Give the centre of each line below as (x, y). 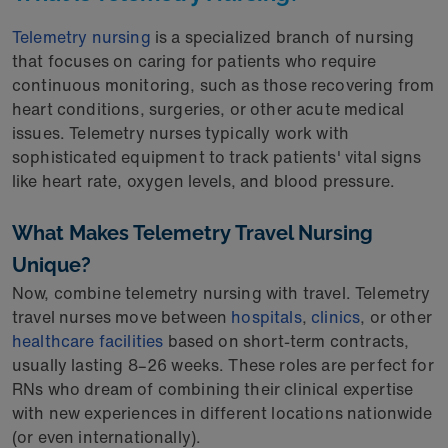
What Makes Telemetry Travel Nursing (192, 233)
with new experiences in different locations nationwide (222, 413)
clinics (336, 317)
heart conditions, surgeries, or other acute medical (208, 109)
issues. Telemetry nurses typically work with (181, 133)
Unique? (56, 265)
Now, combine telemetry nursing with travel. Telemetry (221, 293)
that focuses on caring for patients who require (194, 61)
